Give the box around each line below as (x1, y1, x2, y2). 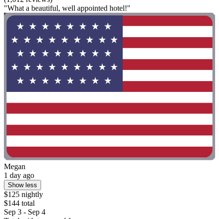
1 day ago (4, 171, 34, 180)
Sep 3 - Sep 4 (4, 208, 45, 217)
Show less (8, 181, 37, 189)
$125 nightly (4, 190, 43, 199)
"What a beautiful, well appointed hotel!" (4, 4, 131, 13)
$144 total (4, 199, 35, 208)
